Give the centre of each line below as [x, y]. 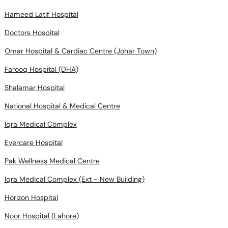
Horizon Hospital [31, 197]
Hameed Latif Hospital [41, 14]
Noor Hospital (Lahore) [41, 216]
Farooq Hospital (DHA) [41, 69]
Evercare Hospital [33, 142]
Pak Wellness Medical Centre [52, 161]
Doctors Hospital [32, 33]
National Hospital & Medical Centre [62, 106]
